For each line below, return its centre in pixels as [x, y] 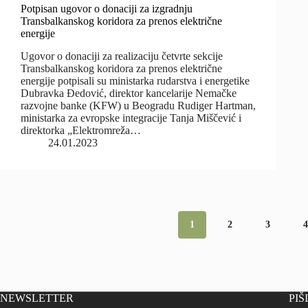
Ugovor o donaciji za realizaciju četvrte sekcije [122, 56]
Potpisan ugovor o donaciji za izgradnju [107, 8]
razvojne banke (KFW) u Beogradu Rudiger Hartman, [138, 105]
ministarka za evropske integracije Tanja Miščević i [131, 118]
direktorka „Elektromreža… [81, 130]
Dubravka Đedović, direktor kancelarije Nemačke [129, 93]
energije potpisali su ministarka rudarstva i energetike [135, 80]
